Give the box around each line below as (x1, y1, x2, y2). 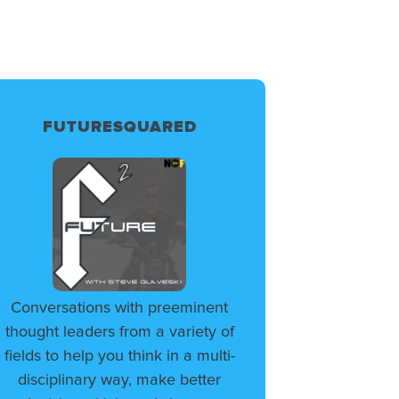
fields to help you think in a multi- (4, 348, 235, 365)
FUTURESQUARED (42, 119, 197, 136)
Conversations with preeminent (11, 300, 229, 317)
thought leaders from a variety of (4, 324, 234, 341)
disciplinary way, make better (18, 372, 222, 389)
